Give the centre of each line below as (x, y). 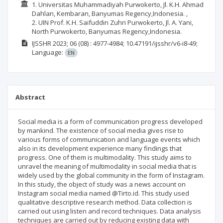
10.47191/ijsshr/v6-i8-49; (162, 43)
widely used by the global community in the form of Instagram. (111, 175)
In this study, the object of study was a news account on (102, 184)
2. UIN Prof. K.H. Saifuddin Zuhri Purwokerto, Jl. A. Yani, (112, 22)
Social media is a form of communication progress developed (110, 121)
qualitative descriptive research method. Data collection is (105, 202)
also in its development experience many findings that (100, 148)
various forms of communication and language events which (109, 139)
